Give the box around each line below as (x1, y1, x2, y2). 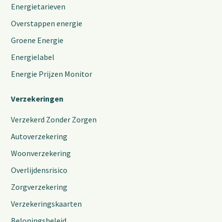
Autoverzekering (11, 131, 68, 141)
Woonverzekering (11, 148, 71, 158)
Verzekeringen (11, 94, 64, 104)
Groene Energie (11, 35, 64, 45)
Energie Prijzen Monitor (11, 69, 93, 79)
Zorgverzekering (11, 182, 68, 192)
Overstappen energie (11, 18, 83, 28)
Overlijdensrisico (11, 165, 68, 175)
